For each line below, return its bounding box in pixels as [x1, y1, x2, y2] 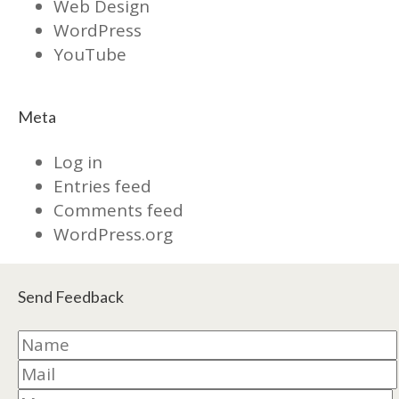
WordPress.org [53, 222, 173, 246]
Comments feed [53, 198, 183, 222]
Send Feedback [18, 286, 124, 306]
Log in [53, 150, 102, 174]
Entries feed [53, 174, 151, 198]
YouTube [53, 42, 126, 66]
